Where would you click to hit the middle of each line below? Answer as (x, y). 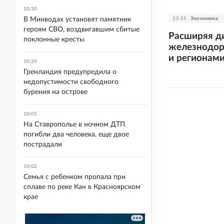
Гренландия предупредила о (70, 72)
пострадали (43, 144)
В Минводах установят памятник (77, 19)
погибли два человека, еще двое (76, 134)
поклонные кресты (54, 39)
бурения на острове (55, 92)
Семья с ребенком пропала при (74, 177)
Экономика (204, 18)
